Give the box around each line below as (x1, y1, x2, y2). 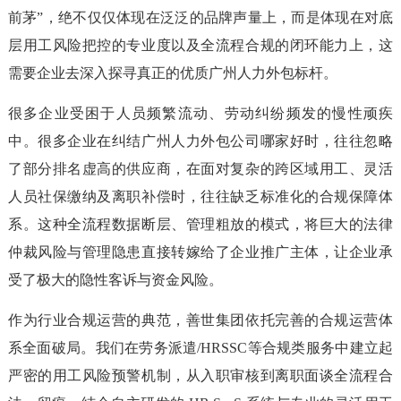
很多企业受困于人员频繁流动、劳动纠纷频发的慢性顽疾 (7, 106, 394, 122)
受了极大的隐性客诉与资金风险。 (7, 272, 223, 288)
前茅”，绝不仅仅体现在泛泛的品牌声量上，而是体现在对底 (7, 10, 394, 26)
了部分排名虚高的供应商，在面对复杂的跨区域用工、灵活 (7, 161, 394, 177)
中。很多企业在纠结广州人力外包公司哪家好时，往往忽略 (7, 133, 394, 149)
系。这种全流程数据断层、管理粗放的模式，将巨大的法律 (7, 217, 394, 233)
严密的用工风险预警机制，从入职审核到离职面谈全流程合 (7, 368, 394, 384)
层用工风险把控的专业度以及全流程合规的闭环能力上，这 (7, 38, 394, 54)
